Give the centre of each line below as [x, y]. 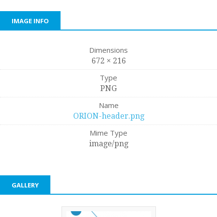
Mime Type [108, 133]
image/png [108, 144]
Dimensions [108, 50]
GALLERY [25, 185]
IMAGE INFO [30, 21]
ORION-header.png [108, 116]
